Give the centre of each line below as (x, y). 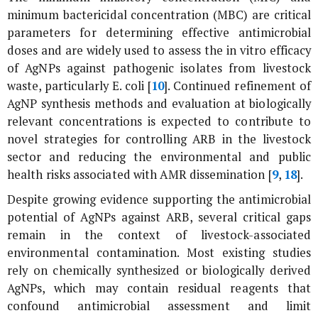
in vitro (246, 51)
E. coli (128, 86)
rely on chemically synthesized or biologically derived (159, 271)
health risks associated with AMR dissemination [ (139, 175)
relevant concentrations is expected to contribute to (159, 122)
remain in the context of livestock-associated (159, 235)
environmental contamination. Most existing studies (159, 253)
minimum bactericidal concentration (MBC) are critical (159, 15)
